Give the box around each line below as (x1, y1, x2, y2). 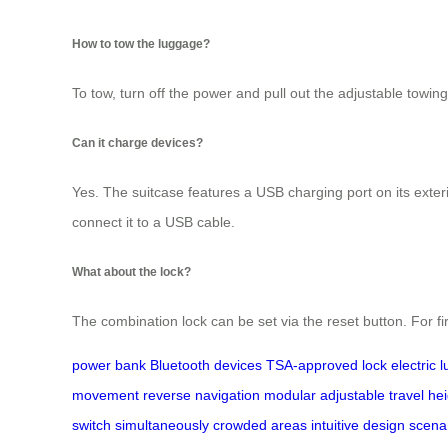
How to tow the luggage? (72, 36, 210, 50)
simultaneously (115, 416, 209, 433)
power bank (72, 356, 146, 373)
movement (72, 386, 139, 403)
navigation (195, 386, 260, 403)
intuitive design (311, 416, 405, 433)
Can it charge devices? (72, 135, 203, 149)
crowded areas (213, 416, 307, 433)
